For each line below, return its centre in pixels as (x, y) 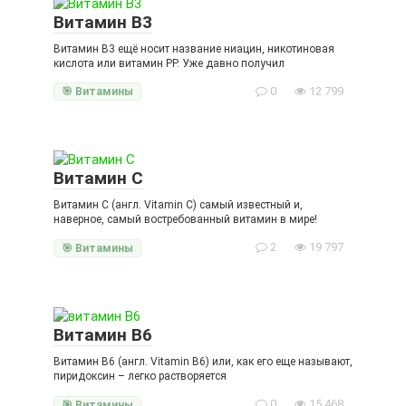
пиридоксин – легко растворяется (140, 376)
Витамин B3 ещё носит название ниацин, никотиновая (194, 48)
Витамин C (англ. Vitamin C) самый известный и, (178, 205)
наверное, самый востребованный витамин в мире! (185, 220)
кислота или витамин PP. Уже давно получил (169, 63)
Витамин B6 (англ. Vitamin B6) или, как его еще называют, (203, 362)
